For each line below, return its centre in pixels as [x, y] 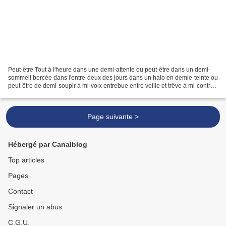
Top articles [26, 160]
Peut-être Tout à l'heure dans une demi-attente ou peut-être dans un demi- [109, 69]
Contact [20, 191]
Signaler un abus [35, 207]
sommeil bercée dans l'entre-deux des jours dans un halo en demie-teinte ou [113, 77]
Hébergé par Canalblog [48, 144]
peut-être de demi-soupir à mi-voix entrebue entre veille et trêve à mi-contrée [113, 86]
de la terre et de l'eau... [39, 94]
